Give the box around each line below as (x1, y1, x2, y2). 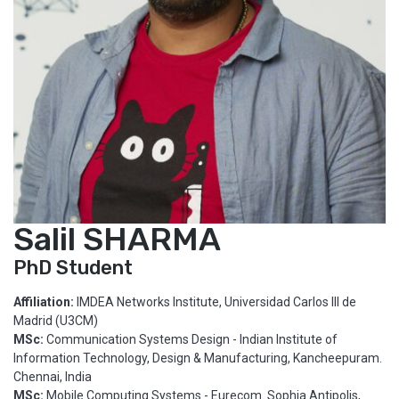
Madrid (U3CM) (13, 313, 98, 328)
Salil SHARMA (13, 219, 221, 258)
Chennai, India (13, 369, 92, 384)
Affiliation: (13, 294, 77, 309)
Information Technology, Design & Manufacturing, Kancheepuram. (13, 350, 382, 365)
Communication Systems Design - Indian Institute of (44, 331, 338, 346)
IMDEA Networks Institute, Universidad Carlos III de (77, 294, 356, 309)
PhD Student (13, 255, 133, 280)
